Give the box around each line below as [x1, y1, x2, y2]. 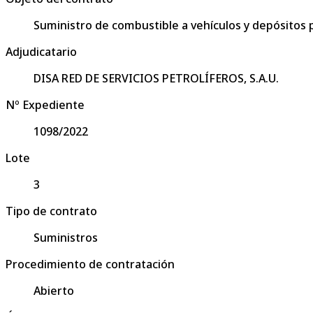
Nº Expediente [6, 96, 85, 112]
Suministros [34, 229, 98, 245]
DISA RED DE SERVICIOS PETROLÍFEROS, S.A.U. [34, 70, 279, 86]
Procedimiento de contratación [6, 256, 175, 272]
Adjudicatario [6, 43, 77, 59]
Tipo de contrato [6, 203, 97, 219]
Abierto [34, 282, 74, 298]
